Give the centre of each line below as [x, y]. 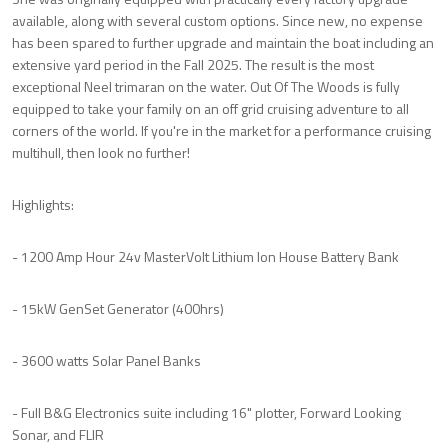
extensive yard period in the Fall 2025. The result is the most [193, 64]
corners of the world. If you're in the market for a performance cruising [221, 130]
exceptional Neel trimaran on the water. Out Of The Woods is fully [206, 86]
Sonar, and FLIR [58, 434]
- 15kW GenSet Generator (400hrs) [118, 308]
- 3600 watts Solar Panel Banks [106, 360]
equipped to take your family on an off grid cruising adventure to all [210, 108]
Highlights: [43, 204]
